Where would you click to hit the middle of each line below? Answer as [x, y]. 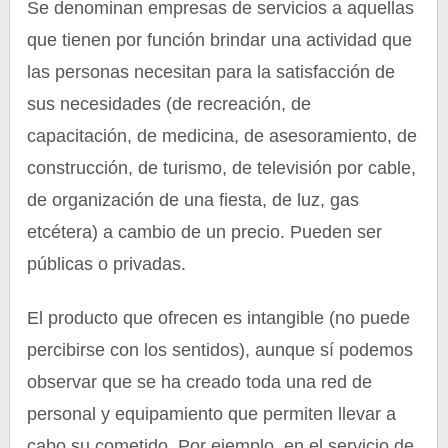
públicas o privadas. [107, 264]
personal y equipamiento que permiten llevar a [212, 414]
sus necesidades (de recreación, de [169, 104]
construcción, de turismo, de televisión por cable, [222, 168]
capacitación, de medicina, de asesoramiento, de [222, 136]
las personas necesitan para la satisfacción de [211, 72]
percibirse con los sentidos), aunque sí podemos [220, 350]
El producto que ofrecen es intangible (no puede [219, 318]
